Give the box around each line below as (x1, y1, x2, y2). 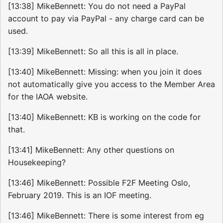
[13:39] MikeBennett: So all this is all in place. (8, 46, 178, 57)
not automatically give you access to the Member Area (8, 79, 215, 90)
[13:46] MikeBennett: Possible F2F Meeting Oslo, (8, 178, 190, 188)
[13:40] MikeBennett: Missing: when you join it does (8, 67, 202, 77)
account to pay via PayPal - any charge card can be (8, 13, 204, 24)
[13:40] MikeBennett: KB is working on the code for (8, 112, 201, 122)
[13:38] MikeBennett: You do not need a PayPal (8, 1, 186, 11)
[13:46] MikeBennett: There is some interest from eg (8, 211, 204, 221)
